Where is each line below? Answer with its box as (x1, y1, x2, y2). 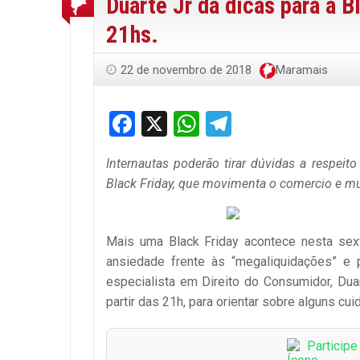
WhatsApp (199, 108, 315, 140)
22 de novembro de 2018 (121, 63, 252, 78)
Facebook (135, 108, 242, 140)
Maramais (276, 63, 328, 78)
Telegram (231, 108, 335, 140)
